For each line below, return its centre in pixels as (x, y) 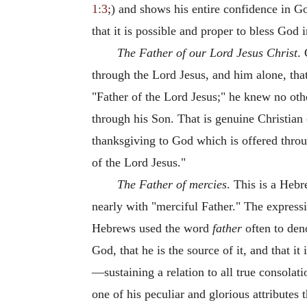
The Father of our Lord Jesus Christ (207, 52)
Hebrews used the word (152, 228)
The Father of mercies (172, 184)
